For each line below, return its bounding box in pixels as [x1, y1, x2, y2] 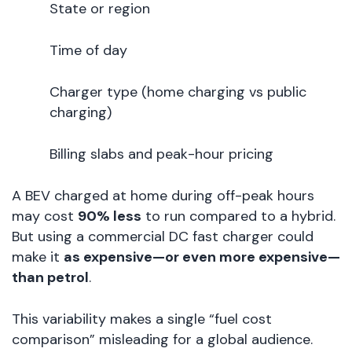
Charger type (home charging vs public [49, 82, 306, 102]
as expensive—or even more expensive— [64, 247, 340, 267]
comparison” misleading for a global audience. [12, 330, 313, 350]
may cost [12, 207, 78, 226]
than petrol [12, 268, 89, 288]
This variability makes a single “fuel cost [12, 310, 272, 329]
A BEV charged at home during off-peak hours [12, 186, 314, 206]
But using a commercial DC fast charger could [12, 227, 313, 247]
